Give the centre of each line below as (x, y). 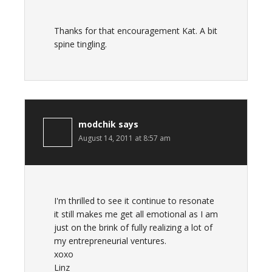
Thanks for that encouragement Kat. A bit (136, 31)
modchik (97, 124)
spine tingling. (80, 44)
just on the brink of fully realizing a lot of (133, 227)
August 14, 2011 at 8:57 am (124, 138)
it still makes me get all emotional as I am (136, 214)
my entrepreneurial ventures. (110, 241)
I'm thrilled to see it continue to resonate (134, 201)
